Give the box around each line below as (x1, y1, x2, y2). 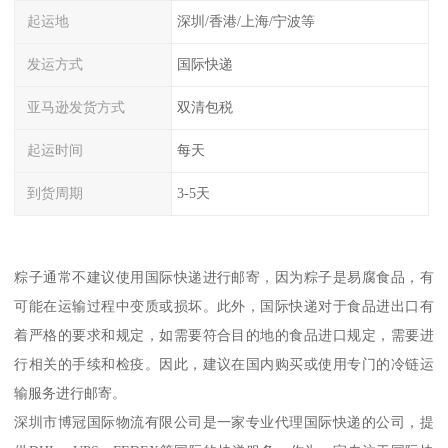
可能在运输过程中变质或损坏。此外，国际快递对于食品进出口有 (14, 298, 434, 315)
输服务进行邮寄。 (14, 385, 127, 402)
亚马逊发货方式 (27, 99, 126, 116)
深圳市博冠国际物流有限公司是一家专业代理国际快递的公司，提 (14, 414, 434, 431)
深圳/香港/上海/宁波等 (176, 13, 315, 30)
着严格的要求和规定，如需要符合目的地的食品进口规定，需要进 (14, 327, 434, 344)
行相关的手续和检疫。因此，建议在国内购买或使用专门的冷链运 (14, 356, 434, 373)
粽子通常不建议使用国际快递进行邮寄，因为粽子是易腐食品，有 (14, 269, 434, 286)
